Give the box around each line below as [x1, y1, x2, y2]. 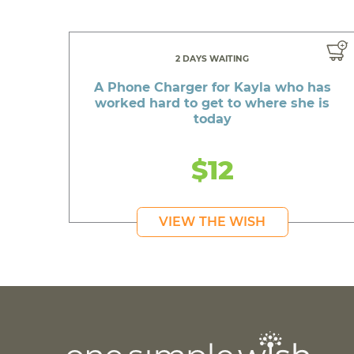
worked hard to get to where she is [95, 96, 330, 111]
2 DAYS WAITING [175, 54, 250, 65]
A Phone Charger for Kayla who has [93, 80, 331, 96]
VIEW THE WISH [159, 214, 266, 230]
